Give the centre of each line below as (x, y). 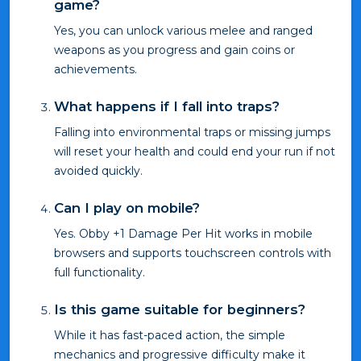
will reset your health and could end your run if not (195, 152)
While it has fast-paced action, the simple (170, 336)
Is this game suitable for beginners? (180, 310)
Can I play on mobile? (127, 208)
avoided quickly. (98, 171)
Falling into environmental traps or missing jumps (192, 133)
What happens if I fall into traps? (167, 107)
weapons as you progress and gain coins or (174, 50)
